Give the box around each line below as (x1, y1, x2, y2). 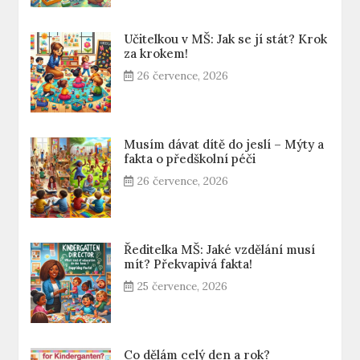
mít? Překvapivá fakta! (124, 256, 253, 272)
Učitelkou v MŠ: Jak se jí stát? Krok (124, 31, 328, 47)
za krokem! (124, 46, 189, 61)
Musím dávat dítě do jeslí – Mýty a (124, 137, 325, 152)
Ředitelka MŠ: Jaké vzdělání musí (124, 242, 316, 257)
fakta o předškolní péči (124, 151, 256, 166)
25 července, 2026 (137, 279, 228, 293)
